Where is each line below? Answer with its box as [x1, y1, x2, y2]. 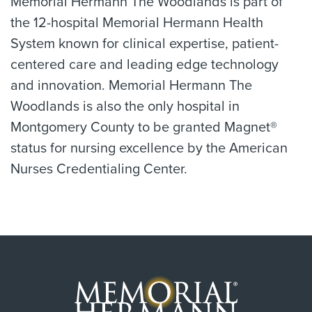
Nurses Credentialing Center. [10, 161, 187, 178]
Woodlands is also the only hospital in [10, 98, 240, 115]
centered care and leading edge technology [10, 56, 279, 73]
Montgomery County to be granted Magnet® [10, 119, 277, 136]
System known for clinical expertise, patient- [10, 36, 279, 52]
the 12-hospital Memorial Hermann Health [10, 15, 263, 31]
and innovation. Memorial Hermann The [10, 77, 252, 94]
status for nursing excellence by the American [10, 140, 288, 157]
